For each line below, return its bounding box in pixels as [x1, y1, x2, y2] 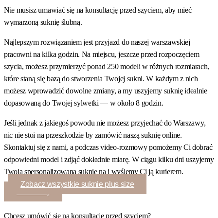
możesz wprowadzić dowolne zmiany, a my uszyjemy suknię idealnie [4, 86, 207, 95]
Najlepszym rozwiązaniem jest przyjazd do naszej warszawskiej [4, 37, 190, 46]
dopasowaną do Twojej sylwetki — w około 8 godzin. [4, 98, 163, 107]
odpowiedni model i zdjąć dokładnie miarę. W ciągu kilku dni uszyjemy [4, 155, 214, 163]
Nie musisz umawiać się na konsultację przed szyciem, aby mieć [4, 5, 192, 14]
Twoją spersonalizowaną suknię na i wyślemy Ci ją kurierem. [4, 167, 183, 176]
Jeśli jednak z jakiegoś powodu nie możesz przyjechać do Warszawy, [4, 118, 206, 127]
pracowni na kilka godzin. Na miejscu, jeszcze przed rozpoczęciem [4, 50, 200, 58]
